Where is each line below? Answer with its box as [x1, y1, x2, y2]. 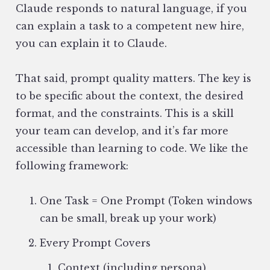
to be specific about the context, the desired [16, 90, 243, 102]
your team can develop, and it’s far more [16, 125, 228, 137]
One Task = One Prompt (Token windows [40, 195, 253, 207]
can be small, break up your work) [40, 212, 216, 225]
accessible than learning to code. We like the [16, 142, 248, 155]
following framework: [16, 160, 128, 172]
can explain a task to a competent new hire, [16, 20, 244, 33]
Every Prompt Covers [40, 237, 151, 250]
